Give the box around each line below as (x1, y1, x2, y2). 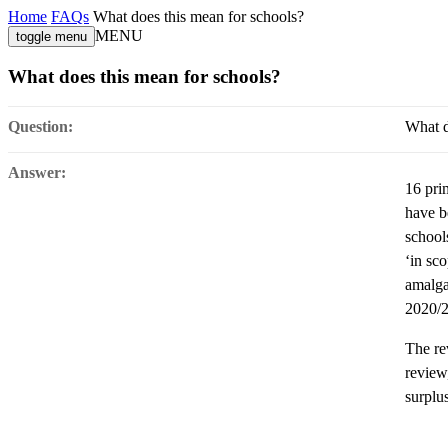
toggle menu (16, 29, 87, 44)
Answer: (8, 164, 66, 182)
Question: (8, 118, 73, 136)
